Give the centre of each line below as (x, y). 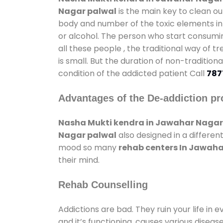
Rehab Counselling (103, 184)
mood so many (88, 147)
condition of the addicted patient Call (132, 73)
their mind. (79, 160)
